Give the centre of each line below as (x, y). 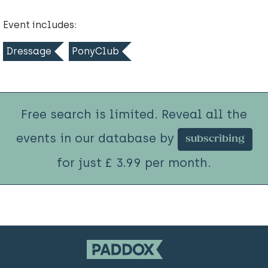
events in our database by (97, 138)
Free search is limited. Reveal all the (134, 115)
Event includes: (40, 25)
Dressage (29, 51)
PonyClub (95, 51)
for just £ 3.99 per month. (134, 163)
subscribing (215, 139)
